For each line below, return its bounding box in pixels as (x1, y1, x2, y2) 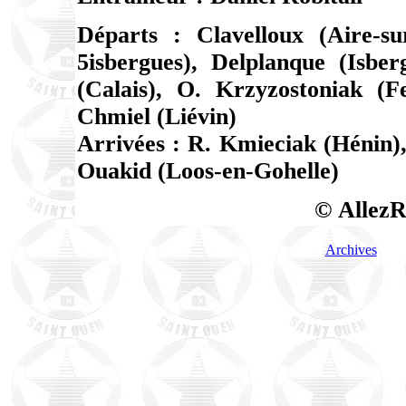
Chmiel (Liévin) (76, 103, 237, 130)
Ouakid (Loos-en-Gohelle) (76, 158, 339, 185)
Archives (324, 242, 377, 257)
